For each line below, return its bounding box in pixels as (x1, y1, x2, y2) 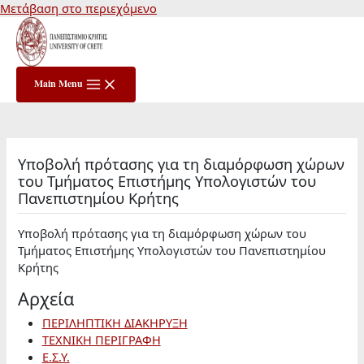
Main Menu (34, 76, 83, 90)
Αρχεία (18, 287, 75, 311)
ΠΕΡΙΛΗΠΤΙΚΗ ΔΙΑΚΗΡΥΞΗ (41, 314, 188, 331)
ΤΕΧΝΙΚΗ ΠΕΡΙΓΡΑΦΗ (41, 331, 161, 349)
